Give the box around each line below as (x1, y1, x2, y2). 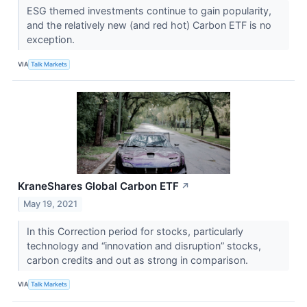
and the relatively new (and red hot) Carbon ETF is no (26, 19, 271, 32)
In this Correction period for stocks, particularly (26, 225, 243, 237)
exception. (26, 34, 77, 46)
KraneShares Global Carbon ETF (18, 180, 179, 193)
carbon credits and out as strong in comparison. (26, 254, 251, 266)
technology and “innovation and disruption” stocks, (26, 239, 261, 251)
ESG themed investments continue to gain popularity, (26, 5, 271, 17)
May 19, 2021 (23, 198, 78, 209)
